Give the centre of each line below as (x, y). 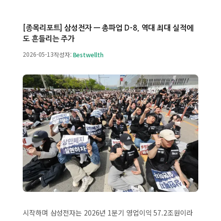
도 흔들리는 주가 (49, 38)
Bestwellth (88, 54)
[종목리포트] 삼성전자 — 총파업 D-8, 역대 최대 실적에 (108, 28)
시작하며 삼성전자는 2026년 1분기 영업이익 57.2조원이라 (108, 213)
